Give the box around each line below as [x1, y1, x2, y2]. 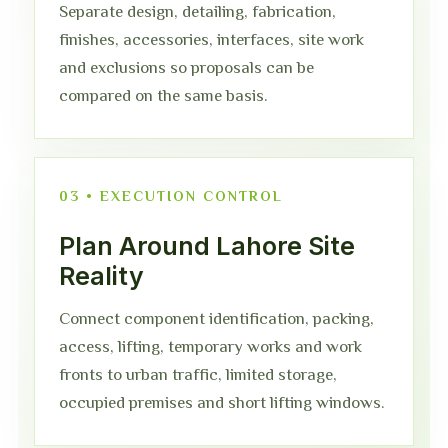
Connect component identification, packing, [59, 309, 374, 328]
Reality [59, 261, 144, 291]
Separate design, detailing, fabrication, [59, 2, 336, 21]
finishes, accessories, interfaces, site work [59, 30, 364, 49]
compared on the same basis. [59, 86, 268, 105]
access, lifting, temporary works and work [59, 337, 362, 356]
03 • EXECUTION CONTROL [59, 188, 283, 204]
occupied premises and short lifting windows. [59, 393, 385, 412]
